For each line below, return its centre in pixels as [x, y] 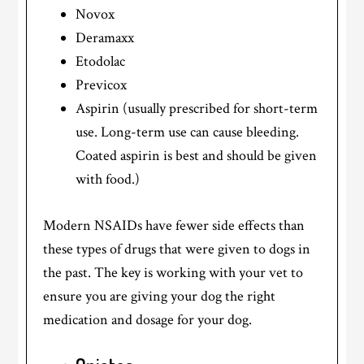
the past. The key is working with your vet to [173, 272]
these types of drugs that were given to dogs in [177, 249]
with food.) [108, 179]
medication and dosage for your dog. [148, 319]
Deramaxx [105, 37]
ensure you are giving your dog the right [160, 296]
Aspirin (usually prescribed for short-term [197, 108]
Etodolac [101, 61]
